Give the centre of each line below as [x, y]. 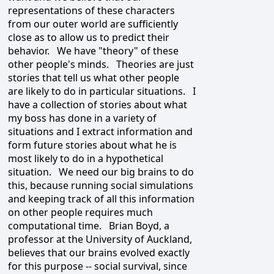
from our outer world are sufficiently [93, 24]
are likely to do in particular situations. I [102, 91]
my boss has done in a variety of [82, 118]
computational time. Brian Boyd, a [89, 226]
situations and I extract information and [100, 132]
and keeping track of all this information [101, 199]
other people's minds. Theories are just [101, 65]
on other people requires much [80, 213]
